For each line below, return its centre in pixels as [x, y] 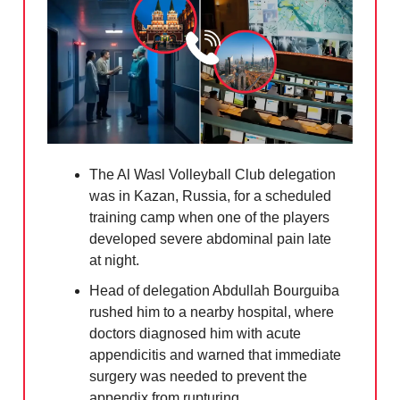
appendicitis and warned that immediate [215, 355]
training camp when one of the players [209, 218]
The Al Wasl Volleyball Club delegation [212, 175]
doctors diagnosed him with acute [195, 334]
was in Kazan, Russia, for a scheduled [210, 196]
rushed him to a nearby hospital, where [212, 312]
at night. [114, 261]
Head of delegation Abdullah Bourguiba [214, 291]
